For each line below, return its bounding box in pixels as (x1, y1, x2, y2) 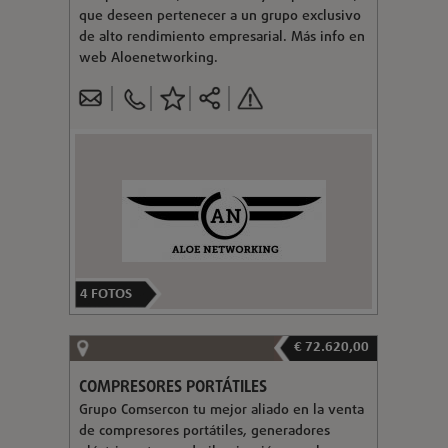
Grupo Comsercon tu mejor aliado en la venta (78, 399, 364, 421)
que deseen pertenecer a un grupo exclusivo (78, 5, 361, 27)
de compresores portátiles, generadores (78, 420, 330, 442)
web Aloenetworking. (78, 47, 218, 69)
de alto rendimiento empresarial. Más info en (78, 26, 365, 48)
